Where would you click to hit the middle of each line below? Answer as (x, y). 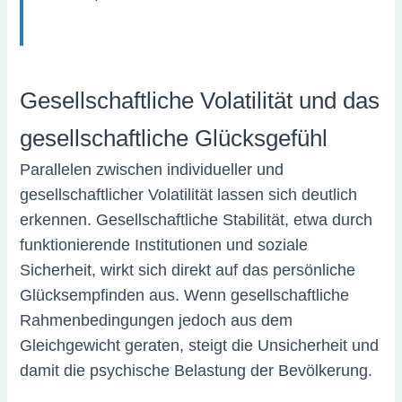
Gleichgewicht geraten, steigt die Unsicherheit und (200, 345)
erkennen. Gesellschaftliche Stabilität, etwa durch (197, 220)
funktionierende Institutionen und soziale (164, 245)
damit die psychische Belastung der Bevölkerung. (197, 371)
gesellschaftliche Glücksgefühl (174, 138)
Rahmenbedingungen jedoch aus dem (157, 320)
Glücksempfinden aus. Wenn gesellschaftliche (185, 295)
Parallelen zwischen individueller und (152, 170)
